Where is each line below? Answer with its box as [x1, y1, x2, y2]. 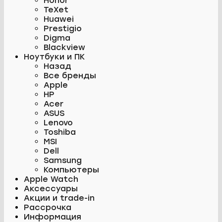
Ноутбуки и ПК [24, 52, 85, 61]
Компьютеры [44, 165, 99, 174]
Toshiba [44, 127, 76, 137]
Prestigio [44, 23, 82, 33]
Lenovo [44, 117, 73, 127]
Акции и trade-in [24, 193, 95, 203]
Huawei [44, 14, 74, 24]
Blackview [44, 42, 85, 52]
